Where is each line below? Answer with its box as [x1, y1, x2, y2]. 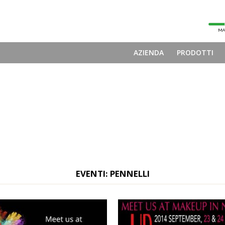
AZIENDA [134, 48, 164, 57]
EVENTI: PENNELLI [75, 168, 150, 179]
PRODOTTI [177, 48, 213, 57]
